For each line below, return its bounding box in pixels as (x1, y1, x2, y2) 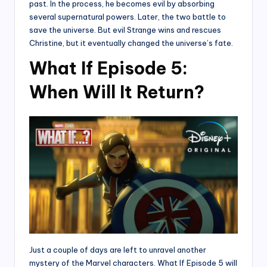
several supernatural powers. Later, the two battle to (29, 12, 226, 22)
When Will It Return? (29, 81, 204, 104)
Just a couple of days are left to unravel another (29, 244, 206, 254)
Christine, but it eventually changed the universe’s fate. (29, 38, 233, 48)
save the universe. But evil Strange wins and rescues (29, 25, 221, 35)
